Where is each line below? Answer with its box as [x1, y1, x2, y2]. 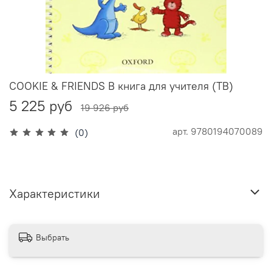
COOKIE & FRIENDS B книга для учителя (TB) [9, 79, 233, 93]
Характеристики [9, 185, 100, 201]
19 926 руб [81, 101, 129, 114]
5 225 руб [9, 97, 72, 115]
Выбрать [36, 231, 69, 243]
